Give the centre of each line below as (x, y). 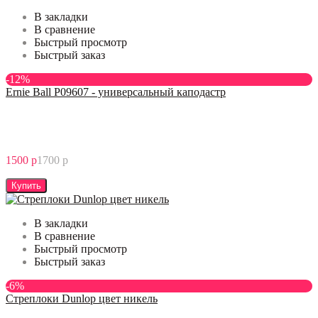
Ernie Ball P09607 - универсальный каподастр (116, 92)
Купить (26, 185)
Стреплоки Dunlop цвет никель (82, 298)
